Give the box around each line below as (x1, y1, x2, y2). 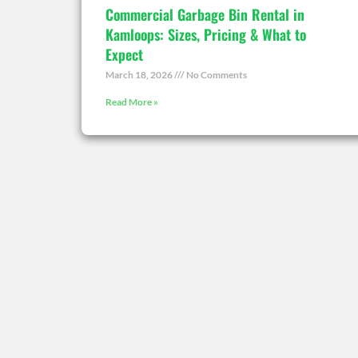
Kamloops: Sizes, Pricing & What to (105, 23, 306, 45)
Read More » (105, 95, 158, 108)
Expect (105, 43, 143, 65)
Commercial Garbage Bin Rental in (105, 3, 304, 25)
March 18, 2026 (105, 68, 174, 81)
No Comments (185, 68, 247, 81)
